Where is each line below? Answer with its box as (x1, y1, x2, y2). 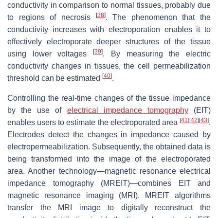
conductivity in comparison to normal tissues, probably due (7, 1, 211, 10)
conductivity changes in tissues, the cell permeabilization (7, 62, 211, 71)
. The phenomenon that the (105, 13, 211, 22)
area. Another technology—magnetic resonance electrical (7, 167, 211, 176)
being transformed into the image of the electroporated (7, 155, 211, 163)
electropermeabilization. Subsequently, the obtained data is (7, 143, 211, 151)
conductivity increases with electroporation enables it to (7, 25, 211, 34)
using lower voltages (7, 50, 93, 58)
